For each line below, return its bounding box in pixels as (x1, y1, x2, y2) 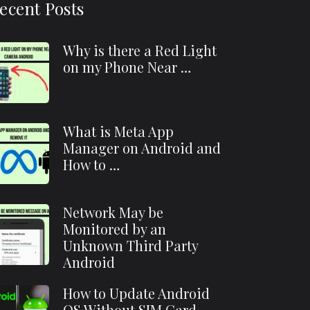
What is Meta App (63, 122, 174, 140)
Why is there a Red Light (63, 41, 217, 60)
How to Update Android (63, 284, 210, 302)
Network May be (63, 203, 164, 221)
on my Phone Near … (63, 57, 192, 76)
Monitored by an (63, 219, 167, 238)
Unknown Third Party (63, 236, 199, 255)
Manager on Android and (63, 138, 221, 157)
